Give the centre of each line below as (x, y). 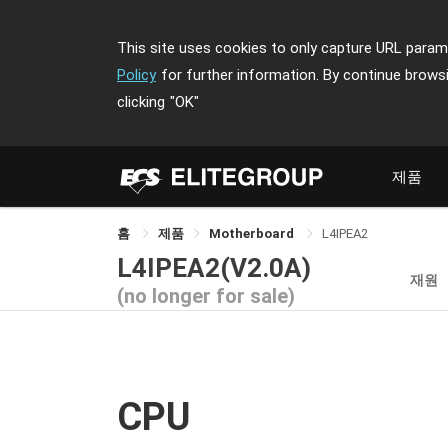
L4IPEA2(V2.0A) (214, 267)
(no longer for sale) (206, 295)
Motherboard (253, 233)
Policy (136, 75)
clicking (141, 102)
